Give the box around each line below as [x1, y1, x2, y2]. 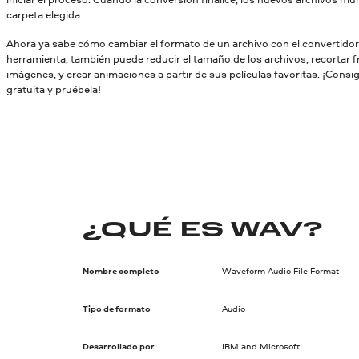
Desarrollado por [83, 341, 155, 353]
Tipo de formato [83, 303, 151, 315]
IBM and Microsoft [221, 341, 300, 353]
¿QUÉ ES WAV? [83, 220, 324, 241]
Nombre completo [83, 265, 160, 277]
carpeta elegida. [6, 7, 83, 22]
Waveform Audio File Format [221, 265, 339, 277]
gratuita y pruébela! [6, 81, 101, 96]
